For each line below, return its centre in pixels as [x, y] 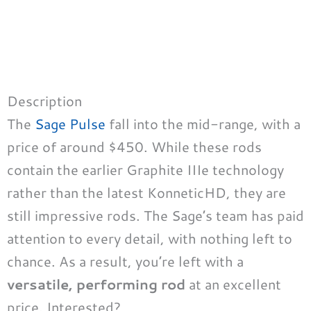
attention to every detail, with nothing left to [150, 238]
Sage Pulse [70, 124]
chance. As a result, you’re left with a [125, 261]
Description [44, 101]
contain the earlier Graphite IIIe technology [145, 170]
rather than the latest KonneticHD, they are [146, 193]
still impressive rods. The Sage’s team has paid [155, 216]
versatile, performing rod [96, 284]
